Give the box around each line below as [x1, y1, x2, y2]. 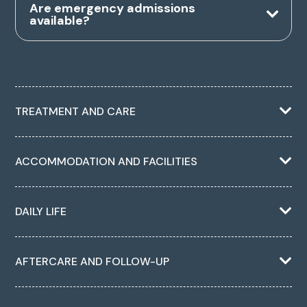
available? [29, 12, 90, 29]
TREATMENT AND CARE [15, 104, 136, 119]
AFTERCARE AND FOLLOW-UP [15, 254, 170, 269]
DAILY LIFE [15, 204, 67, 219]
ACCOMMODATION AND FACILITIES [15, 154, 198, 169]
